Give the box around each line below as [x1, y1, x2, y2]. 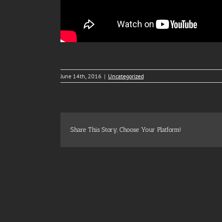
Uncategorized [108, 72, 144, 80]
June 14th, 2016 [60, 72, 102, 80]
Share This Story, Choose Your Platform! [70, 126, 181, 134]
